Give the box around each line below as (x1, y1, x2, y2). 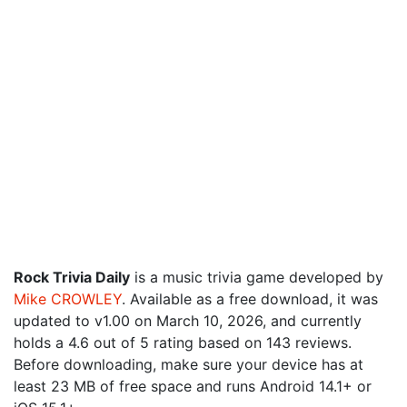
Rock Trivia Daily (14, 268, 130, 286)
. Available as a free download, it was (122, 290, 378, 308)
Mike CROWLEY (14, 290, 122, 308)
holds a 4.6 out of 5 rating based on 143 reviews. (14, 333, 352, 352)
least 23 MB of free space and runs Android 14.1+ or (14, 377, 372, 395)
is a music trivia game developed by (130, 268, 383, 286)
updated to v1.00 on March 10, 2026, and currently (14, 312, 362, 330)
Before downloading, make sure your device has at (14, 355, 363, 373)
